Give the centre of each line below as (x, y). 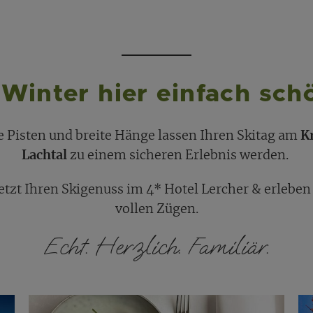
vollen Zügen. (156, 209)
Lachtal (44, 155)
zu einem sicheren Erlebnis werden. (179, 155)
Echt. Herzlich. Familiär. (156, 247)
